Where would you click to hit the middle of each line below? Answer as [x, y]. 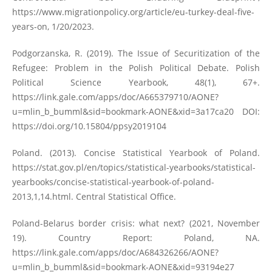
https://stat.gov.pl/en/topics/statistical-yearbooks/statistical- [134, 168]
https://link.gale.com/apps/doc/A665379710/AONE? [115, 97]
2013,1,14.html [41, 197]
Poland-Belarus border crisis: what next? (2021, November [136, 223]
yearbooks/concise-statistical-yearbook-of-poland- [113, 182]
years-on [29, 27]
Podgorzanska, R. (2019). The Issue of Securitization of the [136, 53]
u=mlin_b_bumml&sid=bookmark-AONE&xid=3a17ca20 [123, 112]
